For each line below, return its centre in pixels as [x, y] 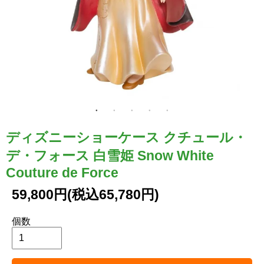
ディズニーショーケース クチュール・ [126, 137]
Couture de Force [62, 172]
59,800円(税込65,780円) [85, 194]
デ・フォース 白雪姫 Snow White [110, 155]
